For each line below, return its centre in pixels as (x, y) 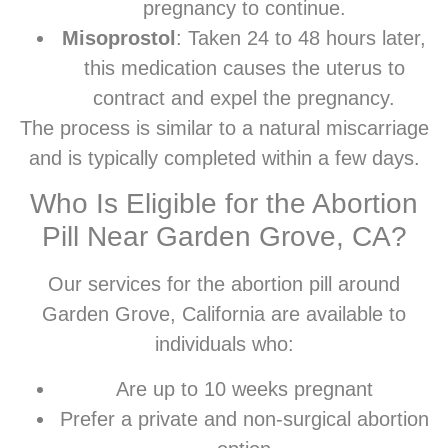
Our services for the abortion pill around (224, 284)
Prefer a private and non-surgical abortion (244, 418)
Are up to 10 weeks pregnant (244, 388)
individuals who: (224, 344)
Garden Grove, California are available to (224, 314)
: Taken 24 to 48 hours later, (301, 38)
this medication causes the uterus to (244, 68)
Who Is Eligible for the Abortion (224, 204)
